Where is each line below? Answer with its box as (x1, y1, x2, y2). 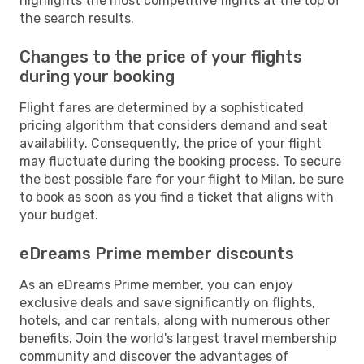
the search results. (19, 10, 134, 26)
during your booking (19, 66, 175, 86)
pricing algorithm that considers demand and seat (19, 117, 327, 133)
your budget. (19, 206, 98, 223)
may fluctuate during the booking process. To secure (19, 153, 341, 169)
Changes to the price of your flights (19, 46, 302, 67)
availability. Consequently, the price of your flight (19, 135, 322, 151)
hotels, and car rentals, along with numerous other (19, 312, 330, 328)
